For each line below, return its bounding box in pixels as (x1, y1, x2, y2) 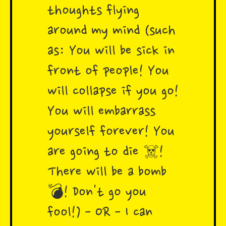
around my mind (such (47, 23, 176, 40)
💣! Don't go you (47, 184, 146, 202)
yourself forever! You (47, 124, 175, 141)
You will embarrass (47, 103, 155, 121)
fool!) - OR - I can (47, 204, 152, 222)
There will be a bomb (47, 164, 166, 182)
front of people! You (47, 63, 169, 81)
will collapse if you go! (47, 83, 179, 101)
